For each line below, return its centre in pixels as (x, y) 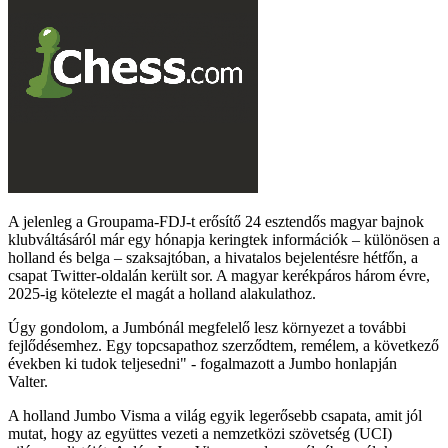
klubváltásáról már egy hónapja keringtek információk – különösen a (224, 239)
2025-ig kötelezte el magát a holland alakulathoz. (162, 293)
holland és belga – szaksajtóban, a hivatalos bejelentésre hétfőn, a (213, 257)
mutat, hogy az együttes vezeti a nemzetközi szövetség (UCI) (200, 433)
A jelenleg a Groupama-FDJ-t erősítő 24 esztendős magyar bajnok (216, 221)
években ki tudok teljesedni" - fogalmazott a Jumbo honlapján (202, 363)
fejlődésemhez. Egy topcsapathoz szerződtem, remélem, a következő (223, 345)
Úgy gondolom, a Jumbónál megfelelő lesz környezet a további (207, 327)
